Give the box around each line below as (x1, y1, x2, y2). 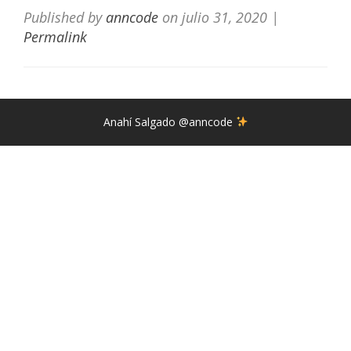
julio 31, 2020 (182, 8, 267, 27)
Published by (24, 8, 106, 27)
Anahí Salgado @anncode (103, 114, 236, 129)
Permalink (24, 27, 87, 46)
